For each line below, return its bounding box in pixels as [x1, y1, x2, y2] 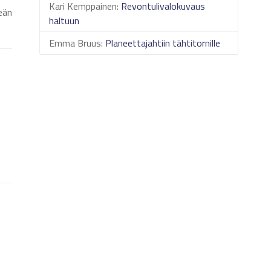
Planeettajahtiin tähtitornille [105, 36, 221, 50]
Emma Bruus [49, 36, 102, 50]
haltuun [49, 13, 80, 28]
